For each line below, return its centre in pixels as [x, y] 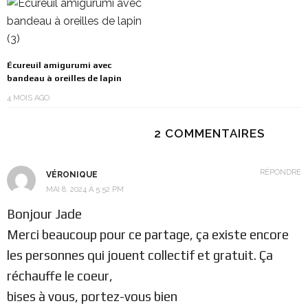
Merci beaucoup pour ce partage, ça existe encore [148, 234]
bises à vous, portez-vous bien [92, 296]
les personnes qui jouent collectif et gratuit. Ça [140, 255]
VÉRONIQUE [72, 174]
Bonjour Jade [44, 213]
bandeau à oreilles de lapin [64, 78]
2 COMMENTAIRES [209, 133]
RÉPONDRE [280, 172]
